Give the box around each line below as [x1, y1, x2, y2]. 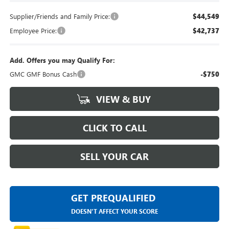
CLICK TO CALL [82, 122, 147, 134]
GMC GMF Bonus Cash [9, 70, 77, 79]
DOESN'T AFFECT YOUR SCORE [71, 207, 158, 216]
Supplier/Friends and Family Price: [9, 12, 110, 21]
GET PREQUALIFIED [71, 192, 155, 204]
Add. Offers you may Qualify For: [9, 56, 115, 65]
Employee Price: [9, 26, 57, 35]
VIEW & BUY [94, 93, 151, 106]
